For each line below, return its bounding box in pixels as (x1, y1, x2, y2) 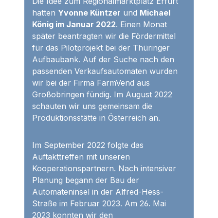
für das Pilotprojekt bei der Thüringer (32, 43, 170, 53)
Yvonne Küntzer (58, 8, 121, 18)
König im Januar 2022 (32, 19, 116, 30)
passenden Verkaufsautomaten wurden (32, 66, 178, 76)
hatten (32, 8, 58, 18)
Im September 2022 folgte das (32, 140, 144, 150)
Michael (140, 8, 170, 18)
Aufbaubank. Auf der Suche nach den (32, 54, 174, 65)
